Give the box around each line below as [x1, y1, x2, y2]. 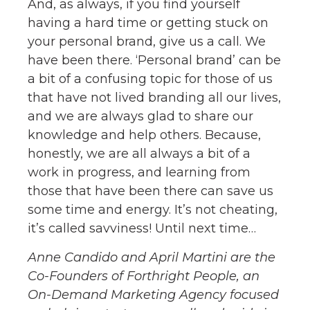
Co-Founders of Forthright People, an [28, 268, 259, 284]
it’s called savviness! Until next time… [28, 221, 256, 237]
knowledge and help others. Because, [28, 127, 261, 143]
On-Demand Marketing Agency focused [28, 286, 279, 302]
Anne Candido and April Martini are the [28, 249, 275, 265]
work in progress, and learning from [28, 165, 250, 181]
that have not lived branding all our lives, [28, 90, 281, 106]
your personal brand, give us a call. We [28, 34, 266, 50]
